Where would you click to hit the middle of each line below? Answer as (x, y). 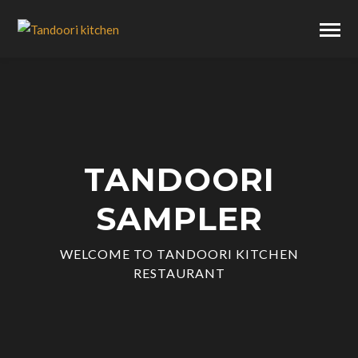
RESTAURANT (179, 273)
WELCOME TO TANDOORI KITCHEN (179, 254)
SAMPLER (179, 219)
